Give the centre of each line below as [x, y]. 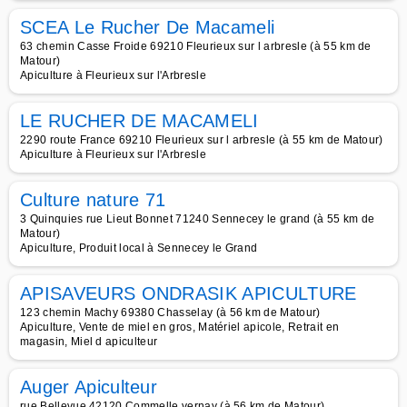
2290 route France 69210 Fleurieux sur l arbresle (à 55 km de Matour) [202, 140]
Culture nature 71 [93, 200]
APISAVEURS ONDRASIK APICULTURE [189, 293]
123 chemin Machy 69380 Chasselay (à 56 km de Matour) [170, 313]
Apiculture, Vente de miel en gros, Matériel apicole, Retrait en [180, 327]
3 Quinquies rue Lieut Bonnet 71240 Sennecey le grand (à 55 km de [198, 219]
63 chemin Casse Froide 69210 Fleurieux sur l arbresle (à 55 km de [196, 46]
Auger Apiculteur [89, 387]
